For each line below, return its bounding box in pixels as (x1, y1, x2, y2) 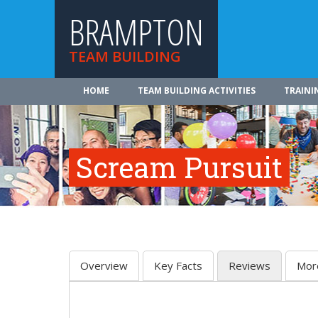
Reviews (229, 258, 270, 273)
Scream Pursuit (76, 148, 283, 186)
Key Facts (154, 258, 202, 273)
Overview (80, 258, 128, 273)
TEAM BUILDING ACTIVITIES (138, 84, 256, 97)
